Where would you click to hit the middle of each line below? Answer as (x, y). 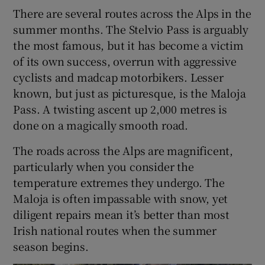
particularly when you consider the (104, 166)
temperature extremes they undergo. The (119, 182)
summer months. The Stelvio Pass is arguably (131, 29)
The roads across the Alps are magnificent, (123, 150)
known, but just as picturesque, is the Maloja (130, 93)
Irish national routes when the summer (115, 230)
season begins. (51, 246)
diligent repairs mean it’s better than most (121, 214)
